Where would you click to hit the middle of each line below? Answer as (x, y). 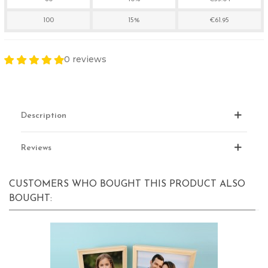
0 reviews (85, 60)
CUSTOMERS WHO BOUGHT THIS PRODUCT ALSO (127, 185)
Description (44, 116)
